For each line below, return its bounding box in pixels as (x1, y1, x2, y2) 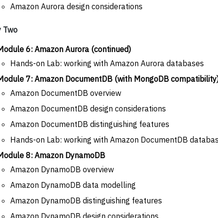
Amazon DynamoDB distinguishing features (10, 195, 162, 205)
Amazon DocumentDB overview (10, 88, 121, 98)
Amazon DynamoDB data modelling (10, 180, 136, 190)
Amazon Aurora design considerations (10, 1, 143, 11)
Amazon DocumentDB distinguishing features (10, 119, 169, 129)
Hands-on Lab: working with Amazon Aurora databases (10, 58, 204, 68)
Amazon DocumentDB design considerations (10, 103, 166, 113)
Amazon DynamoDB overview (10, 164, 114, 174)
